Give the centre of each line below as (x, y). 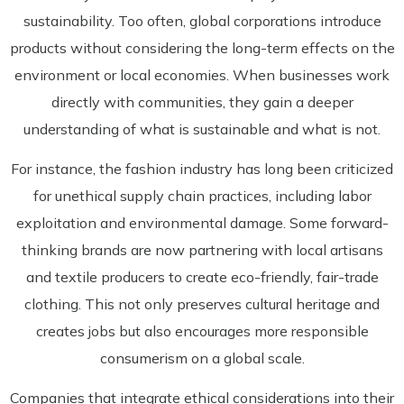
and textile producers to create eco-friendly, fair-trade (202, 276)
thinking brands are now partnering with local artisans (202, 249)
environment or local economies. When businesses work (202, 74)
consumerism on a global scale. (202, 358)
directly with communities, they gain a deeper (202, 101)
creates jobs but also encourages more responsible (202, 331)
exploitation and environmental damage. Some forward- (202, 222)
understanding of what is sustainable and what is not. (202, 129)
